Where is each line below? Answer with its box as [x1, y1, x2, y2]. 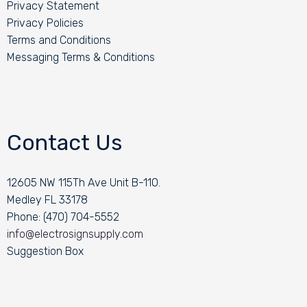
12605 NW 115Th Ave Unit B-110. [6, 176, 160, 190]
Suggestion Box [6, 245, 84, 258]
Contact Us [6, 129, 122, 156]
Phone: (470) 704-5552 [6, 210, 119, 224]
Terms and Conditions [6, 34, 111, 47]
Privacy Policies [6, 16, 84, 30]
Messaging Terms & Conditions [6, 51, 155, 64]
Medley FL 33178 [6, 193, 88, 207]
